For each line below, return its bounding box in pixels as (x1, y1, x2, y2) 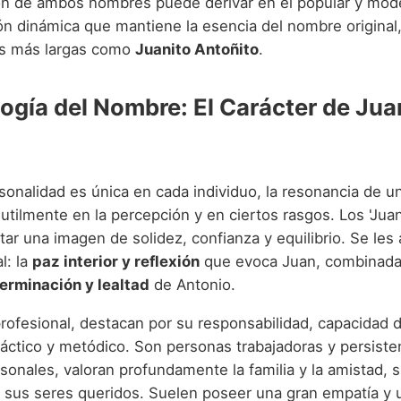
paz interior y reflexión (32, 252, 200, 271)
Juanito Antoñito (135, 39, 259, 58)
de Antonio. (149, 276, 235, 294)
